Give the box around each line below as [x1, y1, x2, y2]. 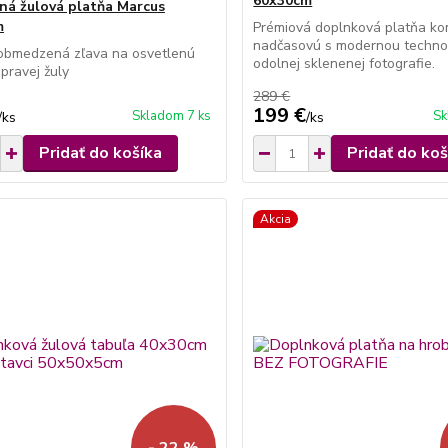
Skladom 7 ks [132, 107, 212, 126]
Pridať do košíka [38, 142, 162, 165]
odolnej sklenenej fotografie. [253, 54, 436, 74]
